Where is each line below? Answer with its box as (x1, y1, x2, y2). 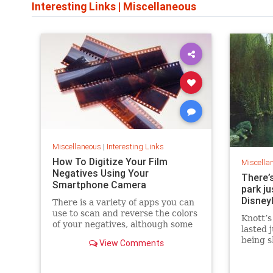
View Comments (97, 237, 164, 249)
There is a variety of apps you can (52, 197, 194, 207)
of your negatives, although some (52, 219, 193, 229)
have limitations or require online (52, 230, 193, 240)
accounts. (52, 241, 93, 251)
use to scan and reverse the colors (52, 208, 197, 218)
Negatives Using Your (52, 166, 149, 179)
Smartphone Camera (52, 178, 146, 191)
